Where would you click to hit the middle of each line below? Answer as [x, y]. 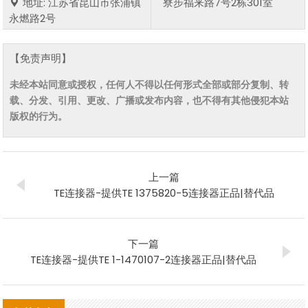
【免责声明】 [41, 58]
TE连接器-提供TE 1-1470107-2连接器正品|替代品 [144, 259]
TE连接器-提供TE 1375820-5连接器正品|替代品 [164, 192]
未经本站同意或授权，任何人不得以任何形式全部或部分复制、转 [150, 84]
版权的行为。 [39, 116]
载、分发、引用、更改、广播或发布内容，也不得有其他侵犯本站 [150, 100]
